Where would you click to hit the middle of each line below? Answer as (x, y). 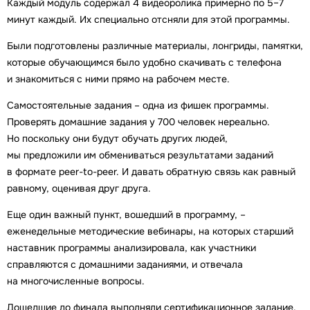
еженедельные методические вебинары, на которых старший (150, 231)
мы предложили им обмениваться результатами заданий (140, 155)
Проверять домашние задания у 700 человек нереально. (138, 121)
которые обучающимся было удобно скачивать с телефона (144, 62)
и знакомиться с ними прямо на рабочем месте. (118, 79)
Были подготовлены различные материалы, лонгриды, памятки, (155, 45)
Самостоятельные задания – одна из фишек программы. (138, 105)
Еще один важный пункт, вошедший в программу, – (126, 214)
